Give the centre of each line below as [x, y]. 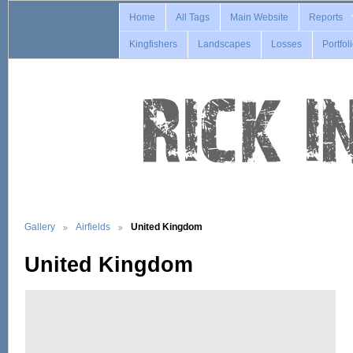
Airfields [93, 226]
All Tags [193, 17]
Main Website [260, 17]
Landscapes [225, 45]
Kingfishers [154, 45]
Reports [326, 17]
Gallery [40, 226]
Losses [287, 45]
